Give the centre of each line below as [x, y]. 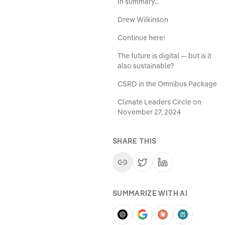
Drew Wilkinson [143, 20]
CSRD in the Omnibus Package [167, 84]
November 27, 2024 [149, 112]
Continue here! [141, 38]
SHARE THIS [135, 141]
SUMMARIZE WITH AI [150, 194]
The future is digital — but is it [164, 56]
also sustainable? [146, 66]
